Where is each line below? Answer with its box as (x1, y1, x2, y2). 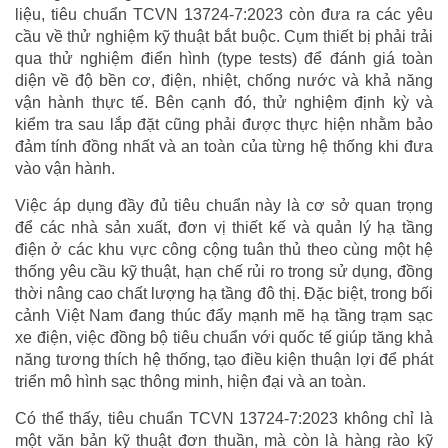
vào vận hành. (15, 159, 115, 177)
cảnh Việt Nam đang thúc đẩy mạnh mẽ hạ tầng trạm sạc (15, 306, 433, 324)
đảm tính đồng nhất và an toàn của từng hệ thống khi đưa (15, 137, 433, 155)
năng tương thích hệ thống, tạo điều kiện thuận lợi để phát (15, 350, 433, 368)
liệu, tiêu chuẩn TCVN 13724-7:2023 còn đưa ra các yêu (15, 5, 433, 23)
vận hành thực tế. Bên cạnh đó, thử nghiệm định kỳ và (15, 93, 433, 111)
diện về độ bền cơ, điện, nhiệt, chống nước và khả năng (15, 71, 433, 89)
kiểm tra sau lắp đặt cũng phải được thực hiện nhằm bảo (15, 115, 433, 133)
